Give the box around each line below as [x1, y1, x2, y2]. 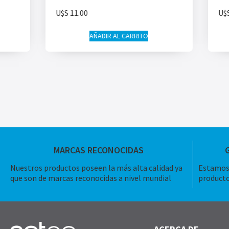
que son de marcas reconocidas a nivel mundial [10, 173, 171, 184]
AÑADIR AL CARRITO [89, 31, 149, 41]
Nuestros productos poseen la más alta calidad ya [10, 163, 182, 173]
